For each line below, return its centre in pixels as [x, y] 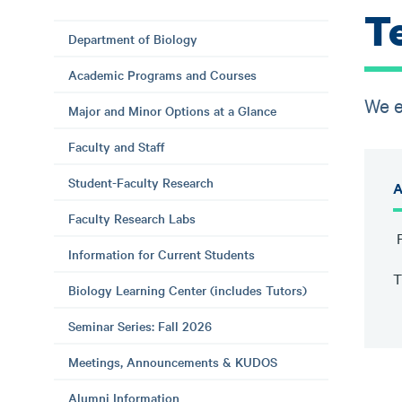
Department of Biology [133, 39]
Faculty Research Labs [132, 218]
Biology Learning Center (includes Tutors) [188, 290]
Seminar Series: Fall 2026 [140, 326]
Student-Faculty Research [141, 182]
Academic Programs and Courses [162, 74]
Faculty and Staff [117, 146]
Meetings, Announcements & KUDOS [173, 362]
